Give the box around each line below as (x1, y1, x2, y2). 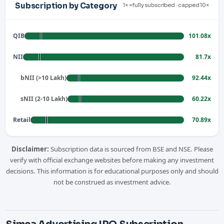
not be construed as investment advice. (53, 177, 171, 186)
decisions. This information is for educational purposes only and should (5, 166, 218, 175)
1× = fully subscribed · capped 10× (123, 2, 209, 9)
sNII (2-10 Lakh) (20, 94, 68, 103)
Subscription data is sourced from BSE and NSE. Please (48, 144, 213, 153)
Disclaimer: (11, 144, 49, 153)
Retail (13, 115, 31, 124)
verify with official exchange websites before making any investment (10, 155, 214, 164)
